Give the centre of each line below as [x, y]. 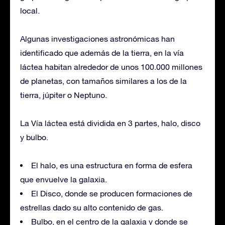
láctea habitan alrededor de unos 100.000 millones [111, 67]
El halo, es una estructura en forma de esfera [112, 165]
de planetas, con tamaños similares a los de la [103, 81]
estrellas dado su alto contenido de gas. [92, 207]
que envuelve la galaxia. [64, 179]
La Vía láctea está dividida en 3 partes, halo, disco [110, 123]
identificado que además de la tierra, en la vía [102, 52]
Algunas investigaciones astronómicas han [97, 38]
